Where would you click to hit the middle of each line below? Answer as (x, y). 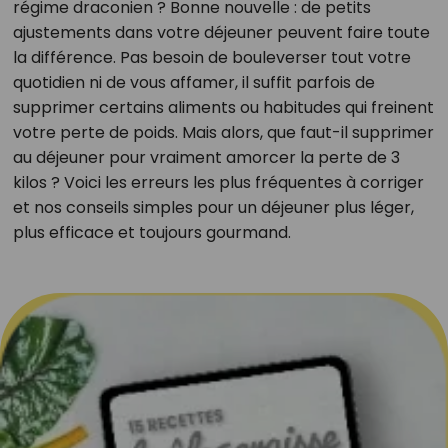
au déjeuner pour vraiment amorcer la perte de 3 (206, 157)
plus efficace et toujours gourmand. (151, 232)
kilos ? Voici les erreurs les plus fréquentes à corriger (218, 182)
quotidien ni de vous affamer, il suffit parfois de (193, 82)
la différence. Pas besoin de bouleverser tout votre (211, 57)
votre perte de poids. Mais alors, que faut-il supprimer (223, 132)
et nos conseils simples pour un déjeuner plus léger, (213, 207)
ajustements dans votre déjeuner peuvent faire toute (221, 32)
